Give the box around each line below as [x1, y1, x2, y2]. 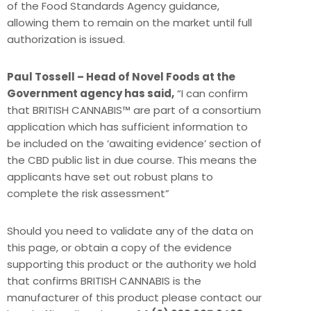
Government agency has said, [7, 86, 174, 101]
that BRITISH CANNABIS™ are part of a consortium [7, 103, 261, 118]
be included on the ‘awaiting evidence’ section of [7, 136, 262, 151]
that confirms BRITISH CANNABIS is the [7, 274, 201, 289]
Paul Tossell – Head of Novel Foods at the [7, 69, 235, 85]
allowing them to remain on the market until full [7, 15, 252, 31]
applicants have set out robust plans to [7, 169, 213, 185]
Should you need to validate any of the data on [7, 224, 253, 239]
